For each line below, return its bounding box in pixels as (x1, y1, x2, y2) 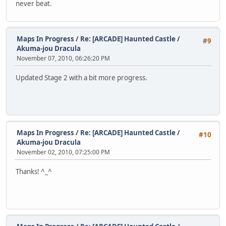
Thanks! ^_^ (16, 166, 52, 176)
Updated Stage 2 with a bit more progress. (16, 73, 147, 82)
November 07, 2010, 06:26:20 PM (17, 54, 110, 63)
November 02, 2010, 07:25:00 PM (17, 148, 110, 157)
